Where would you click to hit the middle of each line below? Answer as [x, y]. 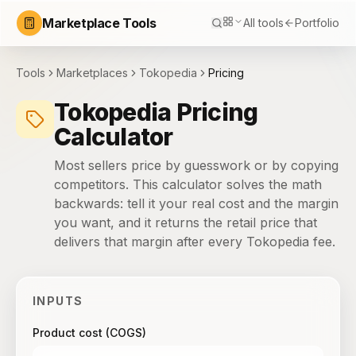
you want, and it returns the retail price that [186, 222]
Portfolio [317, 23]
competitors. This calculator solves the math [188, 184]
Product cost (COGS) [89, 333]
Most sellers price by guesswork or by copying [196, 165]
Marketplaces [92, 73]
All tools [263, 23]
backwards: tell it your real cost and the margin [196, 203]
